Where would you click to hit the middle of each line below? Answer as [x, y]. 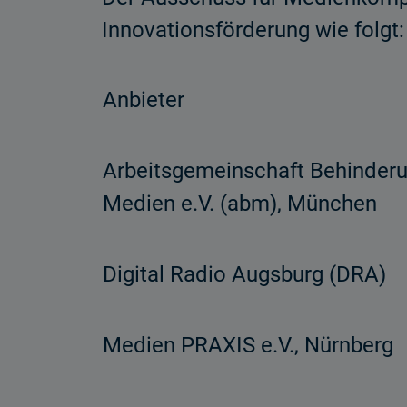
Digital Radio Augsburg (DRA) [244, 274]
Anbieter [144, 100]
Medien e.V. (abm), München [240, 203]
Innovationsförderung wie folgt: [253, 30]
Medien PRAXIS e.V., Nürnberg [248, 345]
